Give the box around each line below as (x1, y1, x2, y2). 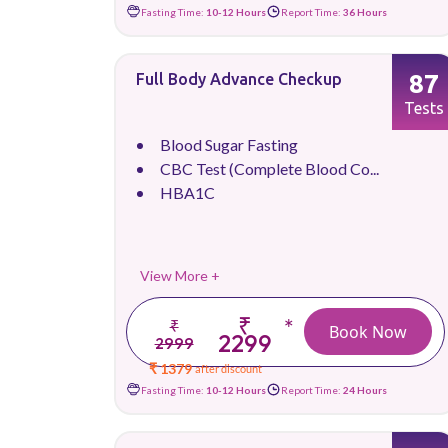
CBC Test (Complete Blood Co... (160, 159, 379, 178)
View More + (140, 267, 220, 284)
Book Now (329, 320, 407, 343)
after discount (195, 362, 263, 375)
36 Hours (343, 5, 387, 18)
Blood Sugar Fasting (160, 135, 298, 154)
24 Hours (343, 383, 387, 396)
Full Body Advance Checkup (136, 70, 342, 88)
